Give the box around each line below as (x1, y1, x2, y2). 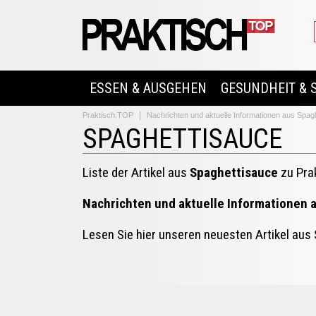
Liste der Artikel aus (83, 164, 190, 181)
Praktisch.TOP (83, 111, 133, 119)
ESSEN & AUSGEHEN (90, 80, 207, 97)
